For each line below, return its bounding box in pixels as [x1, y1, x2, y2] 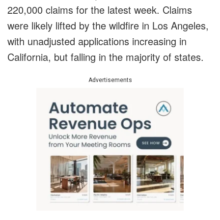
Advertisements [88, 77, 132, 84]
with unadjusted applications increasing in [7, 34, 187, 49]
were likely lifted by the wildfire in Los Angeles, [7, 18, 209, 33]
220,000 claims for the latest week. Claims [7, 2, 192, 17]
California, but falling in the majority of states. [7, 50, 204, 64]
